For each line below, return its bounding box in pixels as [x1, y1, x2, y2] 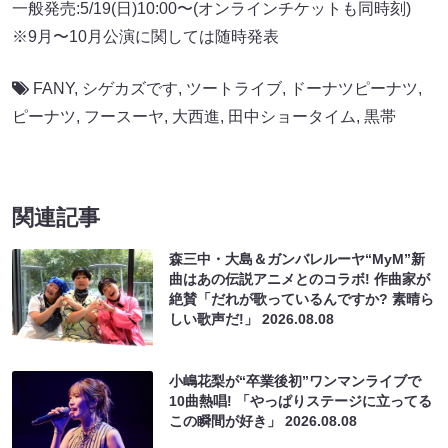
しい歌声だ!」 [169, 310, 263, 327]
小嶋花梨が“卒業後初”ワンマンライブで [169, 372, 422, 389]
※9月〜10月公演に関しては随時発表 [12, 27, 279, 45]
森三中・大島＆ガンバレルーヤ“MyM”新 [169, 250, 426, 267]
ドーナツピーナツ [290, 79, 418, 97]
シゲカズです [82, 79, 178, 97]
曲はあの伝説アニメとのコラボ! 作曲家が [169, 270, 431, 287]
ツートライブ [186, 79, 282, 97]
